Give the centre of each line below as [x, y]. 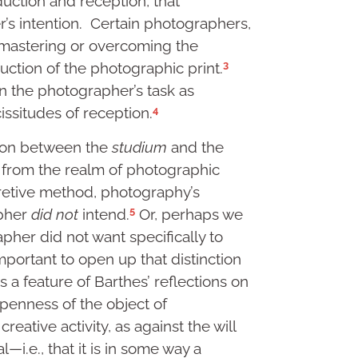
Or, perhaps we [189, 215]
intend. [104, 215]
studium [139, 147]
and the [195, 147]
